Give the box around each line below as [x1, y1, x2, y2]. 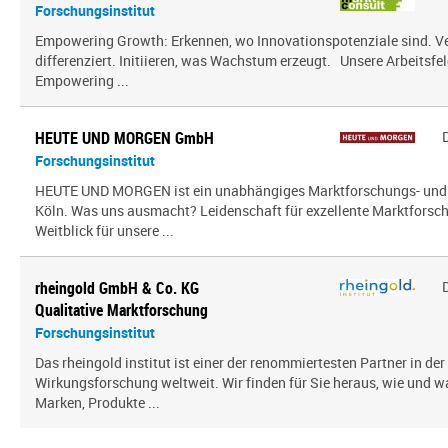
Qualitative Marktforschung [35, 299, 208, 321]
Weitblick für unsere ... [35, 221, 174, 240]
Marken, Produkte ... [35, 393, 160, 412]
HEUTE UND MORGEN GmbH [35, 127, 214, 149]
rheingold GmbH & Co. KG [35, 277, 199, 299]
